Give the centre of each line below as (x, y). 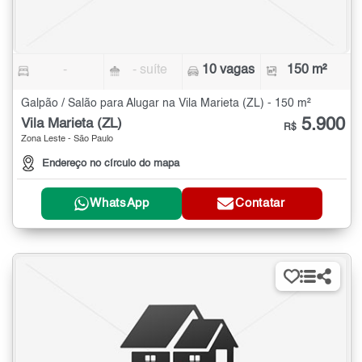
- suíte (150, 71)
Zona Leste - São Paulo (67, 140)
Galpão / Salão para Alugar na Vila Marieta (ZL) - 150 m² (166, 104)
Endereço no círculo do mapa (111, 163)
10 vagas (229, 71)
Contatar (260, 204)
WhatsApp (120, 204)
